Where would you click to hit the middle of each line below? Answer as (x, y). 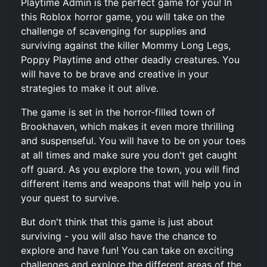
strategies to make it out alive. (90, 88)
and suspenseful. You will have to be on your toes (133, 140)
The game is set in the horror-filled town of (118, 112)
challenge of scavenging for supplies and (114, 31)
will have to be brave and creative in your (115, 74)
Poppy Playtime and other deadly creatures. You (130, 59)
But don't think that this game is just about (117, 221)
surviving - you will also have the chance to (119, 236)
